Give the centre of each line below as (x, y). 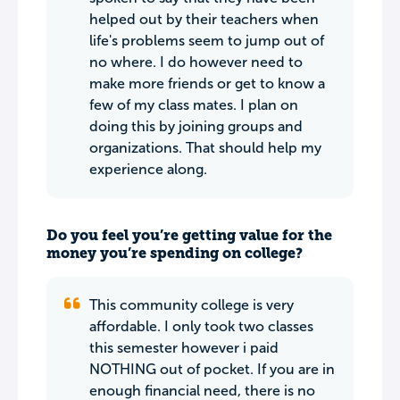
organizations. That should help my (205, 148)
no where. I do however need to (196, 62)
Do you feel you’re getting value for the (189, 235)
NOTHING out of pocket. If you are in (212, 369)
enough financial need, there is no (202, 391)
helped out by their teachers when (204, 19)
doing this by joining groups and (196, 126)
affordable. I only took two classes (201, 326)
